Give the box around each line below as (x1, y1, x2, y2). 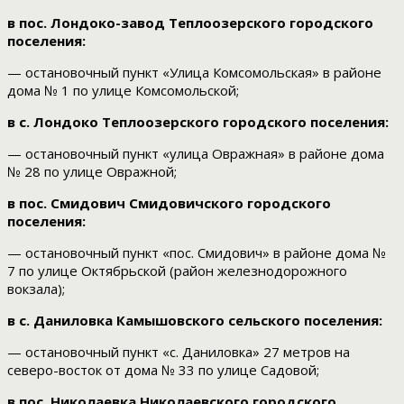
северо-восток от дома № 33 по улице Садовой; (7, 361, 319, 380)
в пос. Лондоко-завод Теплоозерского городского (7, 14, 373, 32)
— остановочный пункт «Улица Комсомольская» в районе (7, 63, 381, 82)
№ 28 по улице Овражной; (7, 162, 177, 181)
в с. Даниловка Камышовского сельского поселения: (7, 311, 382, 330)
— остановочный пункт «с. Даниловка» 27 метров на (7, 343, 350, 362)
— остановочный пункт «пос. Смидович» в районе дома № (7, 243, 386, 262)
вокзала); (7, 280, 65, 298)
